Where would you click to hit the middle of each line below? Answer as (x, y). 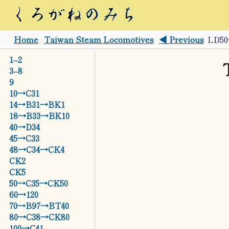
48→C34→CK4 (37, 149)
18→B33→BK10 (40, 116)
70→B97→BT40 (39, 205)
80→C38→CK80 (40, 217)
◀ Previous (181, 39)
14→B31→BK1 (37, 104)
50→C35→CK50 (39, 183)
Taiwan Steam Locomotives (99, 39)
